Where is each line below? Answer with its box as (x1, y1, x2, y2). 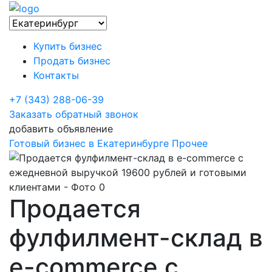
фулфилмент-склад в (9, 222, 263, 253)
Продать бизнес (33, 54, 110, 67)
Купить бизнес (33, 39, 102, 52)
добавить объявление (9, 122, 113, 135)
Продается (9, 193, 141, 223)
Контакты (33, 69, 79, 81)
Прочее (172, 137, 208, 149)
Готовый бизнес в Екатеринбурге (9, 137, 169, 149)
